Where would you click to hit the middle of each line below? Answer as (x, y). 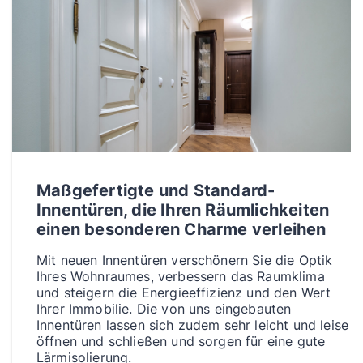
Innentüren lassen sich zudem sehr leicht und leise (193, 325)
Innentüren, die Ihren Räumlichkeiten (183, 210)
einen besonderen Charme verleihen (181, 230)
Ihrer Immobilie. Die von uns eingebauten (164, 309)
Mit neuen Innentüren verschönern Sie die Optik (185, 261)
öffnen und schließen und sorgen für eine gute (181, 342)
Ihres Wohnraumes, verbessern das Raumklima (181, 277)
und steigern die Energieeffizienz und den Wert (184, 293)
